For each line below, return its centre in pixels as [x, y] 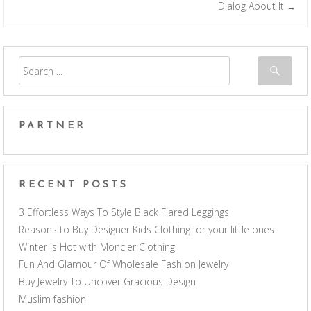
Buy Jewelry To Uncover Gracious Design [107, 282]
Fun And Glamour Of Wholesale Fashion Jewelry [124, 264]
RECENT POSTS [74, 185]
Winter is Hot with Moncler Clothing [97, 247]
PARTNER [52, 126]
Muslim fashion [52, 299]
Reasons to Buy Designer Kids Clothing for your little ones [146, 230]
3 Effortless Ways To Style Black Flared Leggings [124, 212]
